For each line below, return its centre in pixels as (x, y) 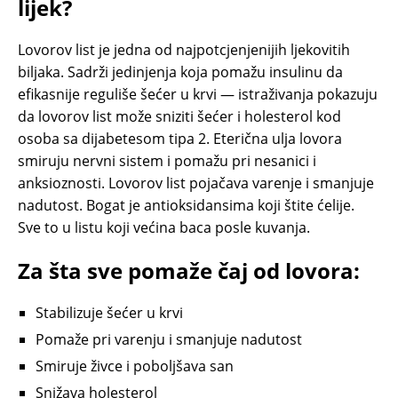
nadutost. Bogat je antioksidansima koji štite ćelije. (186, 206)
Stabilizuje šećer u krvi (109, 313)
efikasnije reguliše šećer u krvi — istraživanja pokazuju (198, 95)
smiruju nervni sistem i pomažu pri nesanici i (167, 161)
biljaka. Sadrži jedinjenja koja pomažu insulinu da (180, 72)
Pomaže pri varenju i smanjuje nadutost (169, 340)
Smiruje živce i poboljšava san (135, 366)
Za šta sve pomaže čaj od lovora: (189, 271)
